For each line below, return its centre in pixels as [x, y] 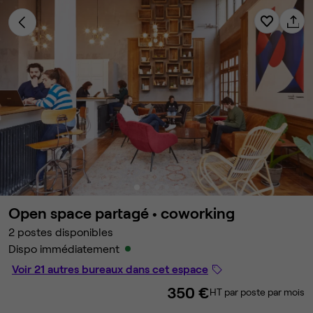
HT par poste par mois [257, 292]
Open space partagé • [85, 212]
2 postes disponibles [61, 232]
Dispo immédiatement [64, 248]
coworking [198, 212]
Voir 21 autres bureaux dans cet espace [110, 269]
